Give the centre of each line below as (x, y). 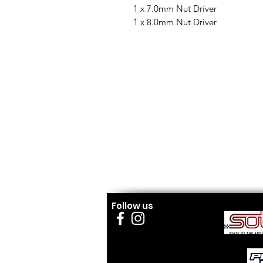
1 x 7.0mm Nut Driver (176, 9)
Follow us (132, 206)
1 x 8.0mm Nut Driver (176, 22)
